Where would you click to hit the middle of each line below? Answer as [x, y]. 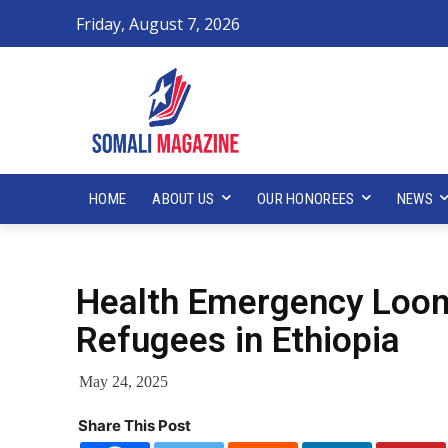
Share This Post [134, 425]
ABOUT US [183, 198]
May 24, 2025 [123, 382]
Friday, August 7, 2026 [158, 24]
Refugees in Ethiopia [238, 340]
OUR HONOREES [305, 198]
